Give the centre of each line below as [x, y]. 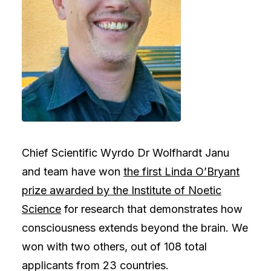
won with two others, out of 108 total [114, 247]
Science [41, 209]
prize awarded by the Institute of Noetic [122, 190]
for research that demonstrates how [152, 209]
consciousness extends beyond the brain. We [135, 228]
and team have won [73, 171]
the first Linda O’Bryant [181, 171]
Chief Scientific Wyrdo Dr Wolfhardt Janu [126, 153]
